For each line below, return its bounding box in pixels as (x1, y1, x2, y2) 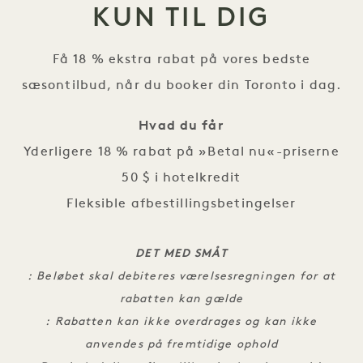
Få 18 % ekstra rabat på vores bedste (52, 53, 311, 66)
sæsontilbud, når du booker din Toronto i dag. (21, 79, 342, 92)
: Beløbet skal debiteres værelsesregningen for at (28, 271, 335, 283)
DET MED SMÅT (135, 248, 228, 260)
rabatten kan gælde (119, 293, 244, 305)
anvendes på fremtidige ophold (84, 339, 279, 351)
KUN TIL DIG (92, 2, 271, 32)
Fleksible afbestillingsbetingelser (66, 198, 297, 211)
